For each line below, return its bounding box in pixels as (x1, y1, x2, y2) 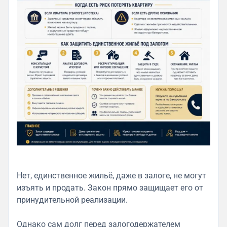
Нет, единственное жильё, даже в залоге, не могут (17, 170, 206, 180)
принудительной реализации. (17, 195, 128, 205)
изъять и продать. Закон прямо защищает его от (17, 182, 203, 193)
